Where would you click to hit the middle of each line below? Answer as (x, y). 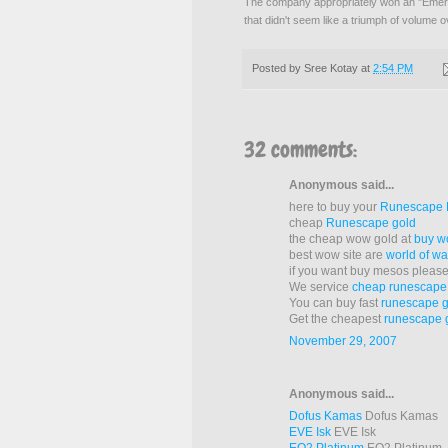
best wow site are (337, 255)
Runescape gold (371, 223)
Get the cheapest (336, 319)
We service (320, 287)
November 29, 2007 (343, 341)
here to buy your (334, 207)
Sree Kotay (331, 68)
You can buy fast (335, 303)
